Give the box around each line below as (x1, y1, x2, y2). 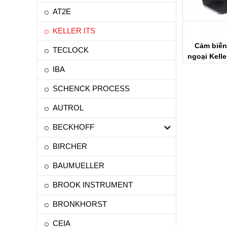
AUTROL (53, 103, 84, 112)
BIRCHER (53, 142, 87, 150)
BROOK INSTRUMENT (53, 180, 133, 189)
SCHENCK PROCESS (53, 84, 130, 93)
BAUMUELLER (53, 161, 104, 170)
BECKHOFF (53, 123, 94, 131)
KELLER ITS (53, 26, 95, 35)
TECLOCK (53, 46, 89, 54)
